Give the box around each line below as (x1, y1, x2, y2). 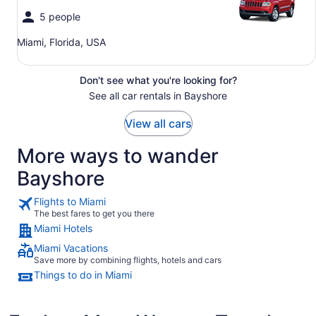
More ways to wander (17, 144, 219, 168)
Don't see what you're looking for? (79, 74, 237, 86)
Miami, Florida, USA (17, 36, 106, 48)
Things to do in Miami (34, 269, 132, 281)
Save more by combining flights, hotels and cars (34, 255, 221, 265)
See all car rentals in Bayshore (89, 90, 227, 102)
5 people (39, 11, 80, 23)
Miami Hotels (34, 222, 92, 234)
